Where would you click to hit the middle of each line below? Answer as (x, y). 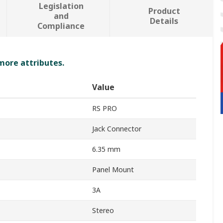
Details (164, 21)
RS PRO (105, 109)
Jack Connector (117, 129)
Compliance (61, 26)
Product (164, 11)
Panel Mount (113, 170)
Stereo (103, 211)
